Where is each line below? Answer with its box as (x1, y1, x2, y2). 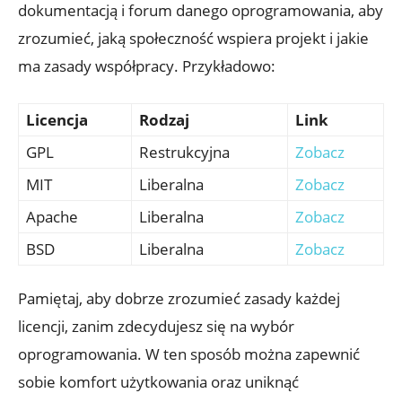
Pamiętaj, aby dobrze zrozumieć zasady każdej (18, 287, 340, 309)
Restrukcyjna (139, 141, 230, 162)
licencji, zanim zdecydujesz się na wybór (18, 315, 294, 336)
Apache (26, 205, 78, 227)
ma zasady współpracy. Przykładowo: (18, 55, 275, 76)
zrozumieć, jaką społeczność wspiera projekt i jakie (18, 27, 369, 48)
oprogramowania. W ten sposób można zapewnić (18, 343, 360, 364)
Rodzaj (139, 109, 189, 130)
